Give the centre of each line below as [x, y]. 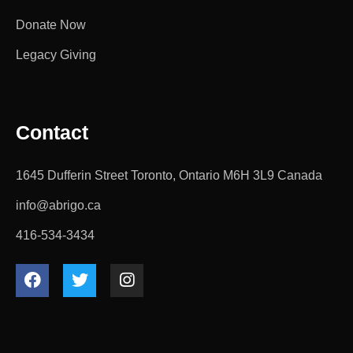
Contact [52, 132]
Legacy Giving [56, 54]
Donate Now [51, 24]
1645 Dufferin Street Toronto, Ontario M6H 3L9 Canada [169, 175]
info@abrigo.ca [58, 205]
